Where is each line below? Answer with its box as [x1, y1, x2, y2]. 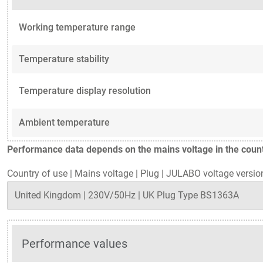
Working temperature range [19, 22, 136, 33]
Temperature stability [19, 53, 109, 65]
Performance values [22, 236, 128, 251]
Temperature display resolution [19, 85, 151, 97]
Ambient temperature [19, 117, 110, 129]
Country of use [7, 168, 68, 180]
